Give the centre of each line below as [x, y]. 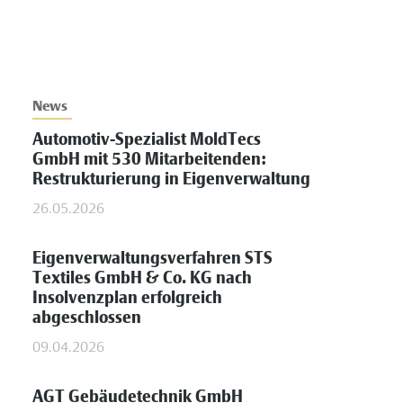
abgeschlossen [87, 318]
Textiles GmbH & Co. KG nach [143, 278]
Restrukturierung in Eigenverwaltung [172, 179]
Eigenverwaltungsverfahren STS [153, 259]
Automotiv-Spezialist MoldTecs [147, 140]
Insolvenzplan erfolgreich [128, 298]
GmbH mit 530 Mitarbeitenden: [150, 160]
